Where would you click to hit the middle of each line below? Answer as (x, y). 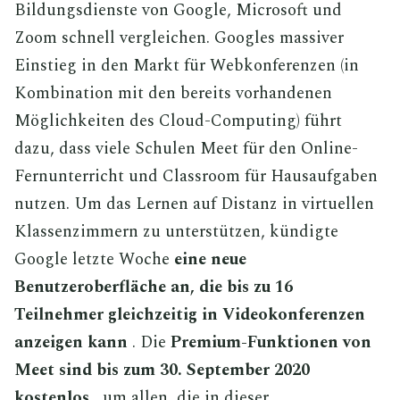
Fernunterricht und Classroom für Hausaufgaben (196, 176)
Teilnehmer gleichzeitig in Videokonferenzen (190, 314)
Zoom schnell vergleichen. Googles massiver (179, 37)
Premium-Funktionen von (271, 342)
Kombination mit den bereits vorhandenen (173, 93)
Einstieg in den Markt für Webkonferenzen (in (187, 65)
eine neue (210, 259)
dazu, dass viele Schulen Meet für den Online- (186, 148)
